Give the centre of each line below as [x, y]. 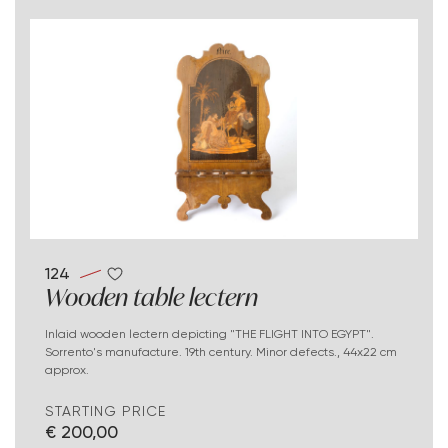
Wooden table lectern [151, 296]
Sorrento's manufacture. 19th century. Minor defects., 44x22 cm [221, 351]
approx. [67, 369]
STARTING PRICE [105, 410]
